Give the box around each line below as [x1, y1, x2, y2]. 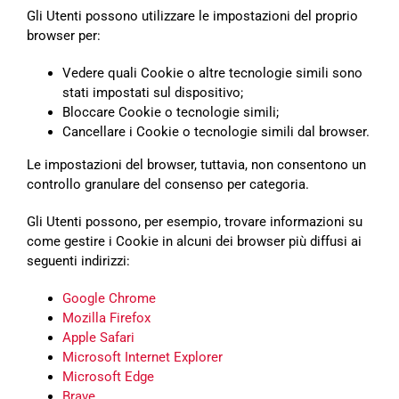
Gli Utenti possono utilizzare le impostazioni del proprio [27, 8, 358, 25]
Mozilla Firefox [62, 310, 151, 327]
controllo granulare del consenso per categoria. [27, 176, 309, 193]
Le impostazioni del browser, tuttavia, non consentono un [27, 157, 366, 174]
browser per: [27, 28, 101, 45]
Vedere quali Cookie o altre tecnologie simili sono [62, 65, 362, 82]
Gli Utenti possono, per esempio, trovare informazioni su [27, 214, 362, 231]
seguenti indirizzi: [27, 253, 130, 270]
